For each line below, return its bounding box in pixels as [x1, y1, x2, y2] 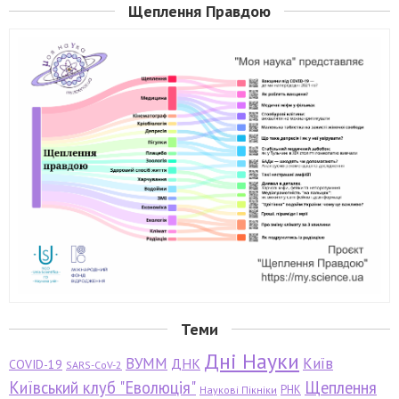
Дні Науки [204, 347, 299, 376]
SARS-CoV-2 [66, 358, 122, 372]
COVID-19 [9, 356, 62, 373]
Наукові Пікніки [199, 383, 277, 397]
